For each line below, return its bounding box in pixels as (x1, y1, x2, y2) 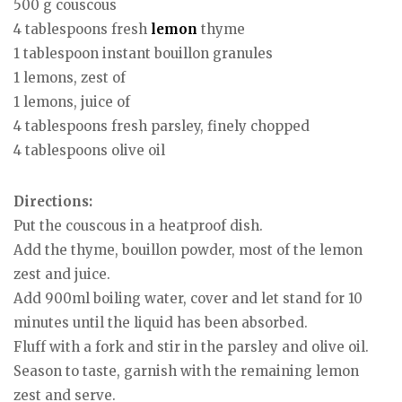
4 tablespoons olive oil (13, 142, 165, 160)
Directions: (13, 193, 92, 211)
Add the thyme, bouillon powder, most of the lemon (13, 241, 363, 259)
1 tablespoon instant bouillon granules (13, 45, 273, 63)
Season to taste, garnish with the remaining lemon (13, 363, 359, 380)
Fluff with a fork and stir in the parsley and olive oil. (13, 338, 369, 356)
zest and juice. (13, 266, 110, 284)
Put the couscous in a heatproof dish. (13, 217, 263, 235)
